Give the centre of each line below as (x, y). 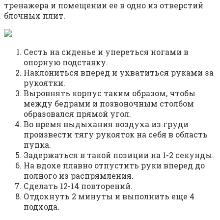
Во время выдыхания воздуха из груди (106, 124)
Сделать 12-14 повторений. (78, 186)
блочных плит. (35, 15)
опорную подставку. (66, 62)
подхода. (41, 206)
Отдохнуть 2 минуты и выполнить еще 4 (109, 196)
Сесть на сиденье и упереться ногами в (106, 52)
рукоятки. (44, 82)
